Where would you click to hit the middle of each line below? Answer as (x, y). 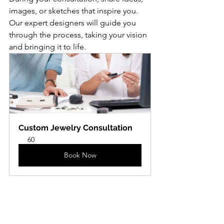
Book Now (80, 155)
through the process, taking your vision (79, 34)
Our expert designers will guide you (73, 22)
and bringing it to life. (47, 46)
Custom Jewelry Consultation (75, 127)
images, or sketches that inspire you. (74, 10)
